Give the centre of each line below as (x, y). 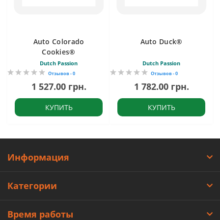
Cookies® (59, 52)
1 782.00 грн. (161, 86)
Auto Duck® (161, 41)
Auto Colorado (59, 41)
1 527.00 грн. (59, 86)
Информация (38, 157)
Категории (32, 185)
